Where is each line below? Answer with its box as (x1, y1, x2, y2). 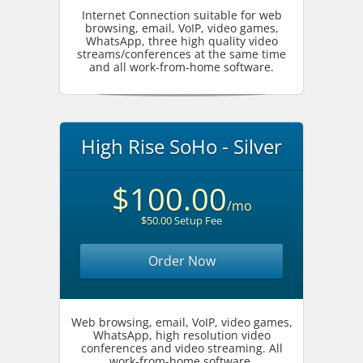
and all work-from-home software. (89, 59, 274, 75)
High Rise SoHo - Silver (81, 133, 282, 160)
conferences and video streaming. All (80, 340, 283, 356)
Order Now (147, 252, 216, 270)
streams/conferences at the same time (77, 46, 286, 62)
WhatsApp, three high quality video (85, 33, 278, 49)
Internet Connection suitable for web (81, 7, 282, 23)
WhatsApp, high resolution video (92, 327, 271, 343)
